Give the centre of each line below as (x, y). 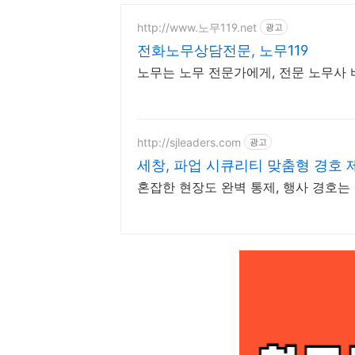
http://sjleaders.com (189, 142)
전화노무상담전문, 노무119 (223, 50)
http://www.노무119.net (197, 27)
